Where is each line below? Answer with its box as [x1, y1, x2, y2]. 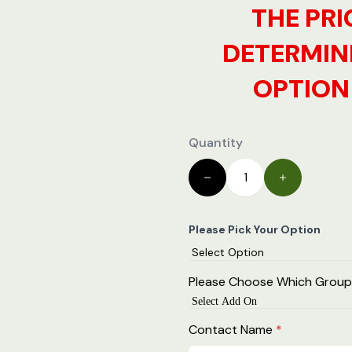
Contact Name [189, 321, 276, 338]
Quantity [189, 134, 243, 151]
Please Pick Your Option [189, 222, 321, 236]
